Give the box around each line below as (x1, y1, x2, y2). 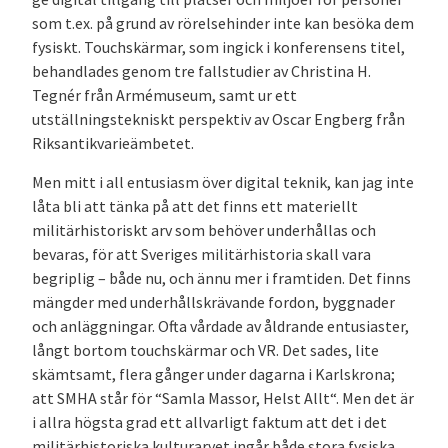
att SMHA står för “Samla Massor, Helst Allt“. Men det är (32, 387, 414, 408)
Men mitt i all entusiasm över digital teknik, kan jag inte (32, 171, 414, 192)
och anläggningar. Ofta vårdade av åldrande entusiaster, (32, 315, 409, 336)
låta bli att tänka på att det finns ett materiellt (32, 195, 358, 216)
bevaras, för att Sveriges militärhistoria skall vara (32, 243, 371, 264)
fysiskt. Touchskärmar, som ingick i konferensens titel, (32, 37, 405, 58)
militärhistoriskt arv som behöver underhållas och (32, 219, 376, 240)
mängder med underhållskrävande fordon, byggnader (32, 291, 395, 312)
